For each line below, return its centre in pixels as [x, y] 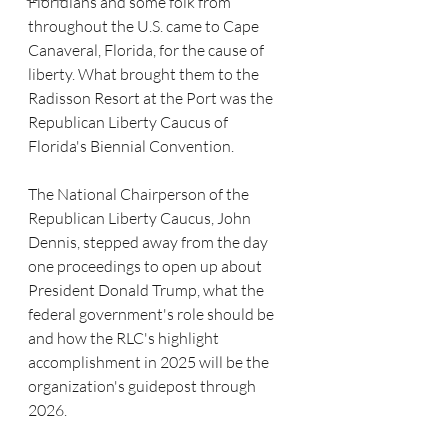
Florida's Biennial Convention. [131, 146]
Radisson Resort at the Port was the [152, 98]
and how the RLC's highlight [125, 338]
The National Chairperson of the [140, 194]
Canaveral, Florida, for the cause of [147, 50]
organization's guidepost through [143, 386]
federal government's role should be [152, 314]
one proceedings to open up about [146, 266]
